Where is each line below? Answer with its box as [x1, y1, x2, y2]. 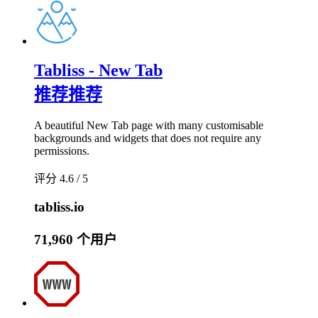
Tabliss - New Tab [34, 61, 163, 80]
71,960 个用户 [34, 231, 117, 247]
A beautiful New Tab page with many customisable [34, 119, 263, 132]
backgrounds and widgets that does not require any [34, 132, 261, 145]
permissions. [34, 145, 89, 158]
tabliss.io [34, 199, 84, 215]
